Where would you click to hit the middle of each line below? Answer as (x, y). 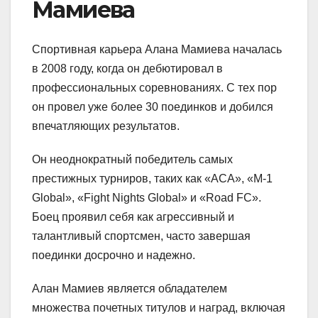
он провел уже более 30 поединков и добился (153, 106)
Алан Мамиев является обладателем (130, 288)
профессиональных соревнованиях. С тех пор (154, 87)
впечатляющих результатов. (106, 126)
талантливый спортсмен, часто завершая (141, 236)
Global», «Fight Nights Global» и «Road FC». (147, 197)
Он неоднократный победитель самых (132, 159)
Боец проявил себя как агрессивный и (133, 216)
